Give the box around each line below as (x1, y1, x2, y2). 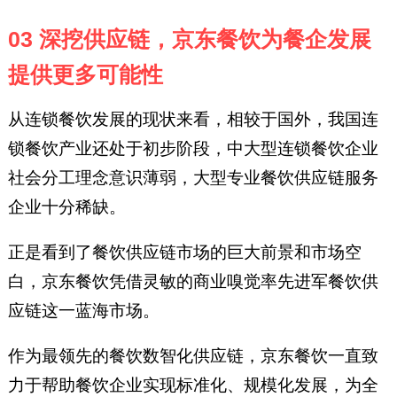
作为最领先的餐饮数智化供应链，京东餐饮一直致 (7, 346, 378, 366)
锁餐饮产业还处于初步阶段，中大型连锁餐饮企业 (7, 139, 378, 159)
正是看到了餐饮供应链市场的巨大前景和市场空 (7, 243, 362, 262)
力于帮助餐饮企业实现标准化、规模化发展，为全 (7, 376, 378, 395)
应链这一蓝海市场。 (7, 301, 160, 321)
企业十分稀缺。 (7, 198, 126, 217)
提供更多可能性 (7, 62, 163, 87)
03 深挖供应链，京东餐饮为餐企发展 (7, 27, 371, 51)
